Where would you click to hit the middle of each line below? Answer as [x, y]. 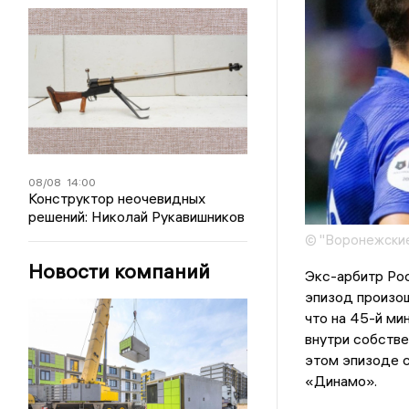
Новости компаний [120, 271]
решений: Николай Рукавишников [137, 216]
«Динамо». [341, 381]
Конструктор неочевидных [117, 198]
